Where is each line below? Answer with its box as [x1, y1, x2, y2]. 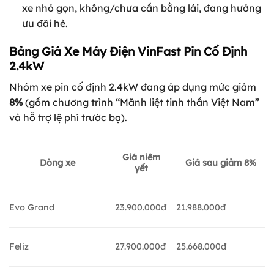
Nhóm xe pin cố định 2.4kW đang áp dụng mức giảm [9, 80, 256, 93]
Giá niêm [122, 151, 160, 163]
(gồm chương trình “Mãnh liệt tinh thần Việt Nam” [23, 95, 259, 108]
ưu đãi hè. [21, 17, 68, 30]
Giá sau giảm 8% [185, 157, 256, 168]
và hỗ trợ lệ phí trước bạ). [9, 111, 127, 124]
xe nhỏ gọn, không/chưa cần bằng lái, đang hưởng [21, 2, 261, 15]
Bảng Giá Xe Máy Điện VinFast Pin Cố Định [9, 44, 247, 59]
